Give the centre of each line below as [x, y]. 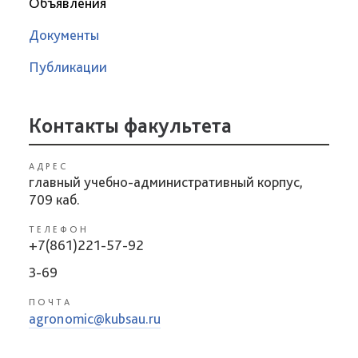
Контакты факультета [130, 125]
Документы [64, 35]
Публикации [68, 67]
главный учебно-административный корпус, [166, 182]
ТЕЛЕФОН [59, 229]
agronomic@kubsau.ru [95, 318]
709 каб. [54, 199]
